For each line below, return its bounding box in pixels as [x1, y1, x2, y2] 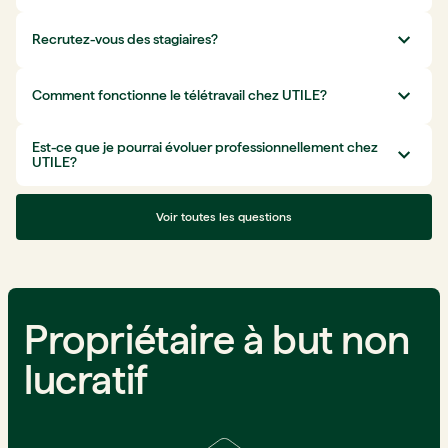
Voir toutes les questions [156, 209, 292, 224]
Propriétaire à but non [24, 315, 410, 364]
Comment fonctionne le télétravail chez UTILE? [32, 87, 327, 104]
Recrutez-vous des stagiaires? [32, 31, 218, 48]
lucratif [24, 355, 148, 404]
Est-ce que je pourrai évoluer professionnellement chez [32, 138, 378, 155]
